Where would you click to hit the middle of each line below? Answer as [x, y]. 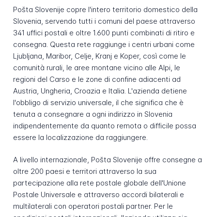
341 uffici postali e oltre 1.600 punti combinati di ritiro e [104, 32]
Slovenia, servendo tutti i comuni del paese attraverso [104, 21]
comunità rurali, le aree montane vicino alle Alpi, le [96, 67]
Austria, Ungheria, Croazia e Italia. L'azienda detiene [100, 91]
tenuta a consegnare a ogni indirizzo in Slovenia [93, 114]
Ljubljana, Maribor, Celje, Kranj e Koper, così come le [99, 56]
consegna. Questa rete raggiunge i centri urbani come [104, 44]
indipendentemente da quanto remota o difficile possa [104, 125]
